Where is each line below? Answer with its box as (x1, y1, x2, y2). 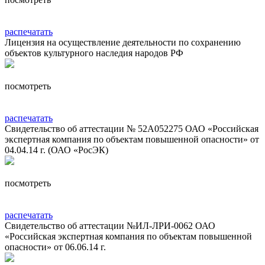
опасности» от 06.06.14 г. (5, 241, 106, 252)
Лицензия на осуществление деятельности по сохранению (5, 37, 241, 47)
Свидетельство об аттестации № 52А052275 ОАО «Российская (5, 123, 258, 134)
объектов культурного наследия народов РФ (5, 47, 183, 58)
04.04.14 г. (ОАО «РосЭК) (5, 144, 108, 155)
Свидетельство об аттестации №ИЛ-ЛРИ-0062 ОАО (5, 220, 215, 231)
